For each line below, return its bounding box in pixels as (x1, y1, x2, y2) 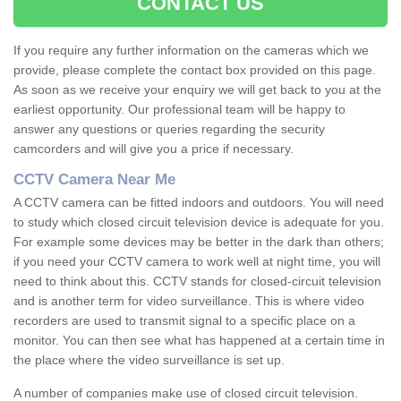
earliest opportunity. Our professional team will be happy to (13, 102, 346, 117)
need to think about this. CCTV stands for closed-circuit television (13, 274, 381, 289)
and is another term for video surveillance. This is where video (13, 294, 364, 309)
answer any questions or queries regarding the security (13, 122, 325, 137)
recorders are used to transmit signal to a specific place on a (13, 313, 355, 328)
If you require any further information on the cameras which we (13, 43, 369, 58)
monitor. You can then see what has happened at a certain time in (13, 333, 385, 348)
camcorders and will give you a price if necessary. (13, 141, 294, 157)
